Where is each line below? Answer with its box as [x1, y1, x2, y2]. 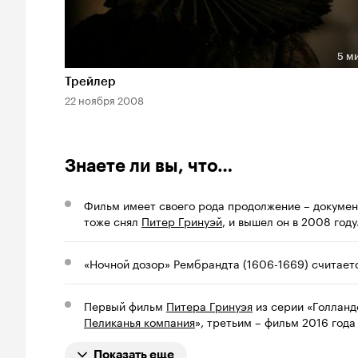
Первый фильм [84, 296, 166, 315]
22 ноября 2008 [65, 91, 144, 108]
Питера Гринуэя [166, 296, 253, 315]
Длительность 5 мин [71, 61, 194, 82]
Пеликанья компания [84, 312, 195, 331]
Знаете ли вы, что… [65, 155, 233, 177]
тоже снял [84, 212, 141, 230]
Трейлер [65, 74, 116, 89]
